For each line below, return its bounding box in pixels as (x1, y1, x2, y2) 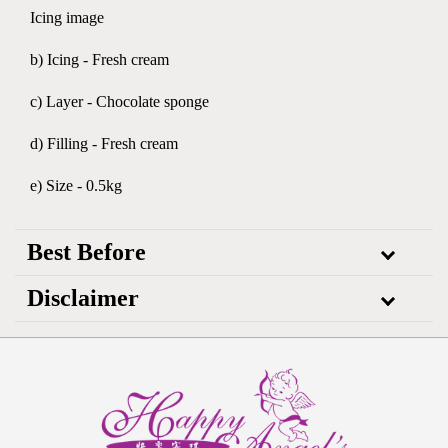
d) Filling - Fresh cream (30, 135, 178, 152)
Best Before (27, 239, 146, 265)
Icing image (30, 9, 104, 26)
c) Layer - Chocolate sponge (30, 93, 209, 110)
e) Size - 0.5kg (30, 177, 122, 194)
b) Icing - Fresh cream (30, 51, 169, 68)
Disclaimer (27, 285, 139, 311)
